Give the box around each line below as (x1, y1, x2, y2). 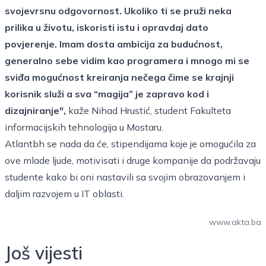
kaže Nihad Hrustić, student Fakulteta (66, 104, 231, 116)
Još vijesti (5, 242, 83, 264)
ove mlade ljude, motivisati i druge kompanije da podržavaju (5, 154, 261, 166)
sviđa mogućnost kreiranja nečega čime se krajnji (5, 71, 234, 83)
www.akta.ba (209, 217, 261, 227)
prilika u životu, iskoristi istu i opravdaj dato (5, 21, 208, 33)
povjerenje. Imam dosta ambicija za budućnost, (5, 38, 223, 50)
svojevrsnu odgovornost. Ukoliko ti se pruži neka (5, 5, 232, 17)
